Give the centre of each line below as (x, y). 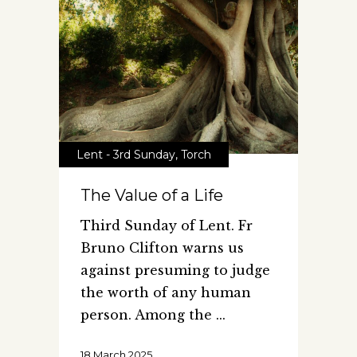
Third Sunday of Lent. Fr (167, 225)
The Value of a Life (152, 195)
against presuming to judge (175, 270)
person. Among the (148, 314)
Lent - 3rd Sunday (126, 154)
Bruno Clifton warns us (162, 247)
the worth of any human (166, 292)
